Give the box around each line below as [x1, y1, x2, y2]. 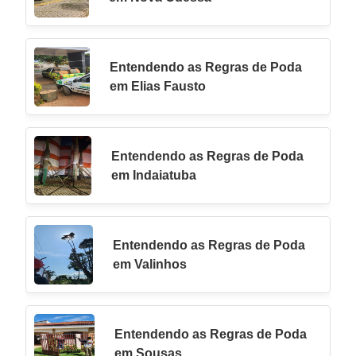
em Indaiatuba [111, 168, 197, 182]
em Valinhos [113, 257, 188, 271]
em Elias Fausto [110, 79, 207, 93]
